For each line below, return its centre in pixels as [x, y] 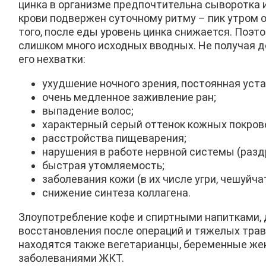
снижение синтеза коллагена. [116, 193]
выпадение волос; [88, 111]
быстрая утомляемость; [103, 166]
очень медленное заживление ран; [129, 97]
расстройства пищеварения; [114, 138]
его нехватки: [52, 59]
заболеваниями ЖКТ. [71, 258]
